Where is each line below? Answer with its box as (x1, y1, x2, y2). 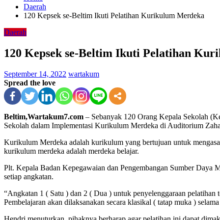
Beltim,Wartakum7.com (4, 112, 83, 121)
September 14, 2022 (4, 69, 66, 78)
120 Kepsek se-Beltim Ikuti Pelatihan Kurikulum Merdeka (24, 11, 204, 20)
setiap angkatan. (4, 172, 54, 181)
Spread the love (4, 78, 55, 87)
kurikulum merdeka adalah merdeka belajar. (4, 146, 139, 155)
